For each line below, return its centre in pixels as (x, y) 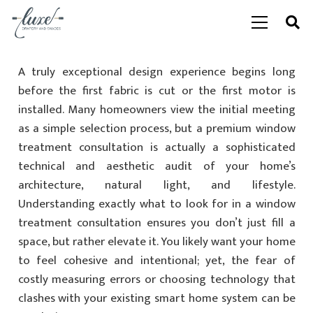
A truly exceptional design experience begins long (156, 72)
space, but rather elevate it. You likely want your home (156, 241)
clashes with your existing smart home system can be (156, 298)
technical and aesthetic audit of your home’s (156, 166)
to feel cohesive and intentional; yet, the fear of (156, 260)
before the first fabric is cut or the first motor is (156, 90)
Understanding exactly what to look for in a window (156, 204)
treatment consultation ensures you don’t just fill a (156, 223)
